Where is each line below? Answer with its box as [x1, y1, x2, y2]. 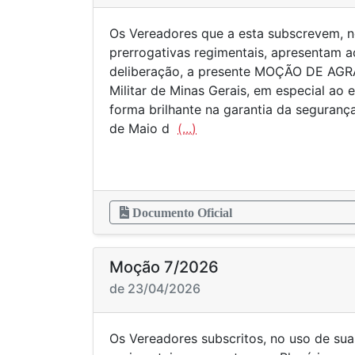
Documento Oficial [129, 206, 232, 219]
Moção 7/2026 [109, 258, 219, 277]
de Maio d [109, 120, 177, 136]
